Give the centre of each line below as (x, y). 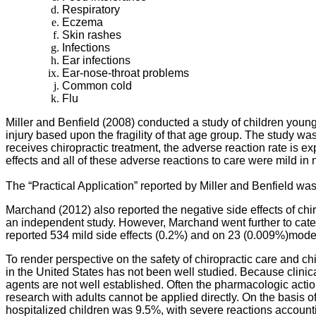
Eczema (83, 22)
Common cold (97, 85)
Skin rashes (92, 35)
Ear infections (96, 60)
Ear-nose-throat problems (126, 73)
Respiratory (91, 9)
